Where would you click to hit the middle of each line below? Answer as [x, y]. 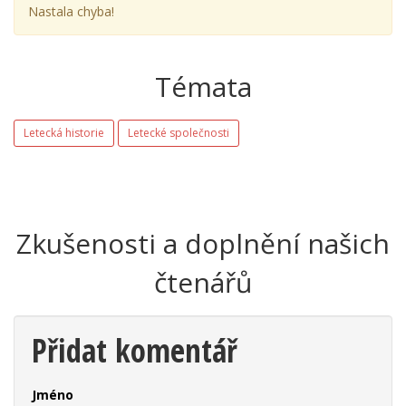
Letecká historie [64, 133]
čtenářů [203, 283]
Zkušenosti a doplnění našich [203, 244]
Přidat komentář [135, 351]
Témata [203, 87]
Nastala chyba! [71, 12]
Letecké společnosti [179, 133]
